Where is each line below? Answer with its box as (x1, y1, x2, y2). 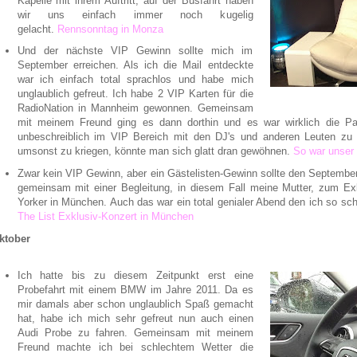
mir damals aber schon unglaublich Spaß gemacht (17, 297, 253, 310)
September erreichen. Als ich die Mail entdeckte (17, 59, 253, 72)
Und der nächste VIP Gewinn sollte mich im (17, 45, 253, 57)
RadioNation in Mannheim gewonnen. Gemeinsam (17, 102, 253, 115)
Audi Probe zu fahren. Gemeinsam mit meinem (17, 326, 253, 339)
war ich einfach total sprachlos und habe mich (17, 73, 253, 86)
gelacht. (17, 22, 57, 35)
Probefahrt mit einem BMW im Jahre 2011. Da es (17, 283, 253, 296)
